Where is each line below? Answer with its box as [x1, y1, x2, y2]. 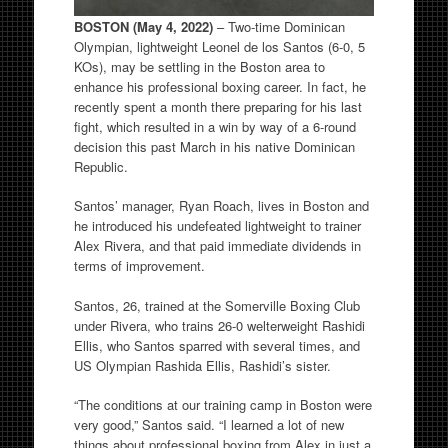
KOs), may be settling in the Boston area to [73, 56, 325, 76]
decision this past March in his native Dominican [73, 136, 355, 156]
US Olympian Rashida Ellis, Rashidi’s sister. [73, 355, 331, 375]
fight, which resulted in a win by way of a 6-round [73, 116, 356, 136]
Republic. [73, 156, 128, 176]
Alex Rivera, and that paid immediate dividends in [73, 236, 361, 255]
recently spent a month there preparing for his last [73, 96, 362, 116]
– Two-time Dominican [216, 16, 345, 36]
